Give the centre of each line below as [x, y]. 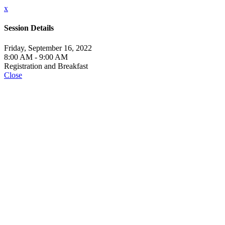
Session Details [29, 28]
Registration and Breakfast [46, 66]
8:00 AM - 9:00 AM [36, 57]
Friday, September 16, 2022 [48, 48]
